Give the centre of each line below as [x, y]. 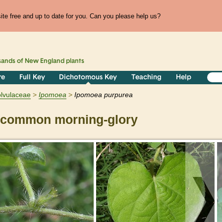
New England [45, 61]
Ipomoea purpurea [104, 95]
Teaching [147, 78]
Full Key [32, 78]
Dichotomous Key [88, 78]
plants [75, 61]
